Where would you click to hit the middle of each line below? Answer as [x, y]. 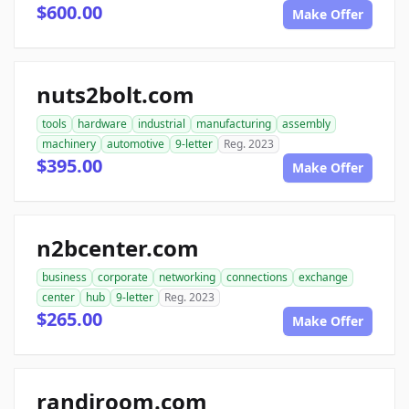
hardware [102, 123]
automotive [136, 143]
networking [187, 277]
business [64, 277]
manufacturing [234, 123]
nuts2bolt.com [115, 94]
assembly [306, 123]
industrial [162, 123]
